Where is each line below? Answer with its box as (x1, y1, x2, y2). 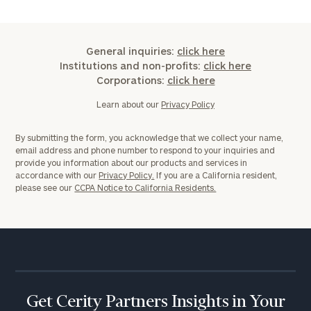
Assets (166, 124, 192, 134)
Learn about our (96, 99, 161, 109)
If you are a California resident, (154, 170, 278, 180)
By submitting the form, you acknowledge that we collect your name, (15, 133, 284, 142)
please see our (15, 183, 75, 192)
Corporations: (96, 74, 167, 86)
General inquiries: (86, 45, 177, 57)
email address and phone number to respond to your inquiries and (15, 145, 276, 155)
